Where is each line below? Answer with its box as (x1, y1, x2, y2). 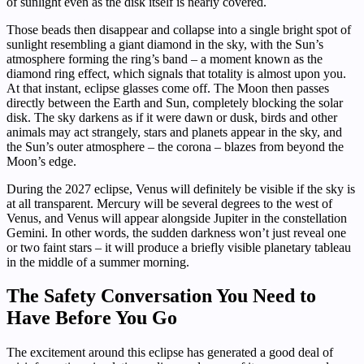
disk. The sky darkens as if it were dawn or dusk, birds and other (6, 110, 337, 124)
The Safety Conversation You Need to (6, 285, 316, 307)
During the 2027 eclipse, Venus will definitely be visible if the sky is (6, 181, 355, 196)
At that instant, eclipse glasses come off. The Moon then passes (6, 80, 329, 95)
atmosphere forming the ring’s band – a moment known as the (6, 51, 323, 66)
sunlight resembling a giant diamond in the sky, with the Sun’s (6, 37, 323, 51)
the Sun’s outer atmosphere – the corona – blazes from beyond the (6, 139, 344, 154)
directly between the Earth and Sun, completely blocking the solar (6, 95, 343, 110)
